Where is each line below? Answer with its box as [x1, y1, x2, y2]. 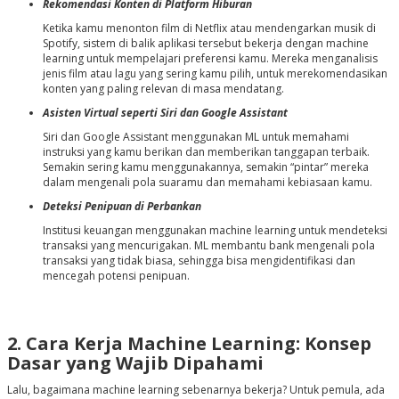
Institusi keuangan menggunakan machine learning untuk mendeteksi [42, 223, 387, 239]
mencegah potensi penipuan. [42, 268, 190, 284]
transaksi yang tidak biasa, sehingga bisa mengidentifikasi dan [42, 253, 355, 269]
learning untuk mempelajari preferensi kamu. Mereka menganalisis [42, 51, 378, 67]
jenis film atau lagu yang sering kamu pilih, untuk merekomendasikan [42, 66, 387, 82]
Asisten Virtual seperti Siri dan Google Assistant [42, 105, 288, 121]
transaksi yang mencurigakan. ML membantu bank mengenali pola [42, 238, 375, 254]
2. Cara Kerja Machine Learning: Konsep [6, 331, 371, 356]
